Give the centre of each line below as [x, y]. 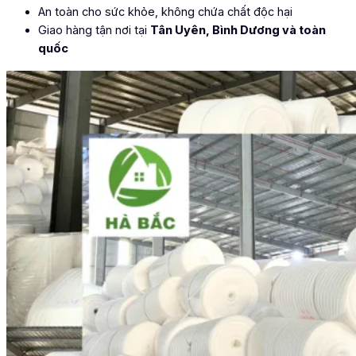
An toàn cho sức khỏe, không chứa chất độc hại [165, 12]
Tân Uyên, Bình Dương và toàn [238, 30]
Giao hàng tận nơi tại [94, 30]
